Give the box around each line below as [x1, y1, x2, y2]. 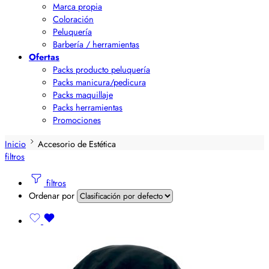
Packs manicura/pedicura [53, 76, 146, 88]
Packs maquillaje [53, 88, 113, 101]
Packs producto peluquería [53, 63, 150, 76]
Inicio [5, 137, 26, 150]
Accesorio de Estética [38, 137, 116, 150]
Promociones [53, 113, 101, 126]
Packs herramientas [53, 101, 122, 113]
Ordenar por [29, 189, 77, 202]
